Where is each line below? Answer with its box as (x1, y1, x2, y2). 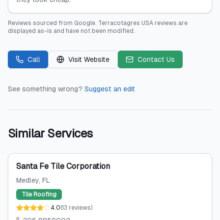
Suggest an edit (84, 85, 135, 93)
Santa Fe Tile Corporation (16, 162, 110, 171)
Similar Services (8, 127, 93, 140)
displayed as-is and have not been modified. (8, 27, 135, 34)
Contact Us (137, 55, 175, 63)
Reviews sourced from (8, 20, 74, 27)
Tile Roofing (22, 191, 56, 198)
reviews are (153, 20, 188, 27)
